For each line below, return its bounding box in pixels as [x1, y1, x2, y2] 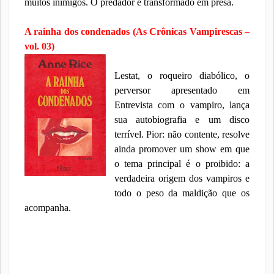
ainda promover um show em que [114, 144, 250, 154]
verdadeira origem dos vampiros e [114, 173, 250, 183]
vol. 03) [24, 41, 54, 51]
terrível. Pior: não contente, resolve [114, 129, 250, 139]
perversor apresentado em [114, 85, 250, 95]
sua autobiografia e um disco [114, 114, 250, 125]
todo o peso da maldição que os [114, 188, 250, 198]
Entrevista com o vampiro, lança [114, 100, 250, 110]
